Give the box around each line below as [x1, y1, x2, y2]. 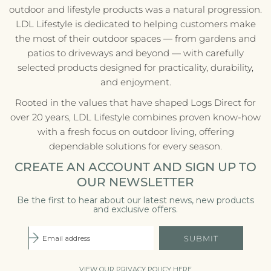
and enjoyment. [100, 76, 171, 88]
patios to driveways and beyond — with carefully [27, 47, 244, 59]
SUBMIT [183, 233, 218, 244]
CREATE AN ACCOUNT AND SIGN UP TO [15, 160, 256, 175]
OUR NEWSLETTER [77, 175, 194, 190]
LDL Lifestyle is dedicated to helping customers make [15, 18, 256, 30]
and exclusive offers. [93, 204, 178, 215]
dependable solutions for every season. [49, 140, 222, 152]
